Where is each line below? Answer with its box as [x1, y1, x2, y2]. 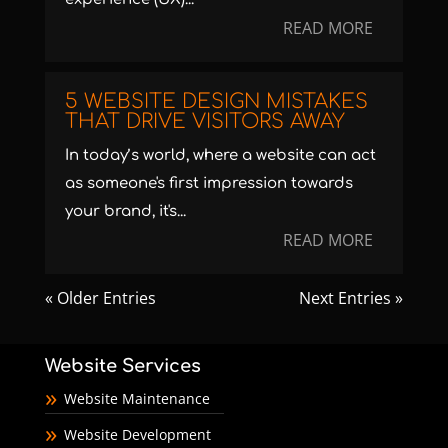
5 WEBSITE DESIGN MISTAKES [64, 90, 368, 113]
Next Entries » [299, 287, 404, 309]
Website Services [44, 356, 201, 376]
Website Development [63, 425, 211, 444]
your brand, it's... [64, 203, 186, 220]
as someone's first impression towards [64, 175, 353, 192]
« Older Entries [44, 287, 156, 309]
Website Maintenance [63, 389, 210, 408]
